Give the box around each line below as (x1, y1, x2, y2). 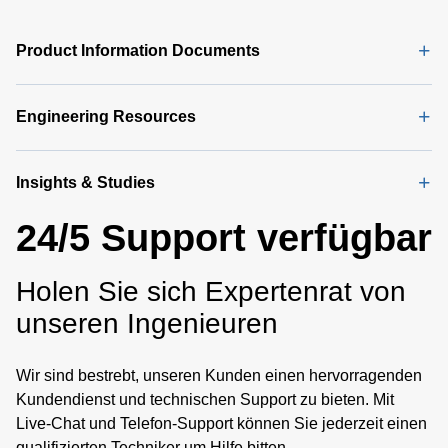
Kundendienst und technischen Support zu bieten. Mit (16, 390, 394, 408)
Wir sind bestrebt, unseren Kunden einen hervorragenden (16, 366, 422, 384)
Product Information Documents (16, 41, 260, 59)
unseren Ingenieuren (16, 307, 278, 339)
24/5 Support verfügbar (16, 216, 432, 259)
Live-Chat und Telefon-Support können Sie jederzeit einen (16, 414, 427, 432)
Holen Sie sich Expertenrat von (16, 275, 406, 307)
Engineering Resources (16, 107, 196, 125)
